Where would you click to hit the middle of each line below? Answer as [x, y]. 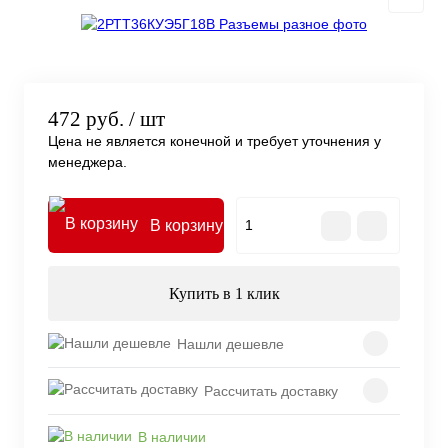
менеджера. [87, 162]
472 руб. [86, 119]
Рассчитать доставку [271, 390]
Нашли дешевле [230, 343]
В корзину [186, 226]
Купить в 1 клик [224, 294]
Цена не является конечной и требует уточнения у [214, 141]
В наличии [172, 437]
